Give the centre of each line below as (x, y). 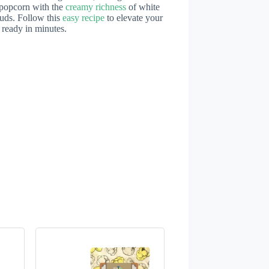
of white (143, 7)
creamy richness (96, 7)
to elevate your (134, 18)
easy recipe (83, 18)
